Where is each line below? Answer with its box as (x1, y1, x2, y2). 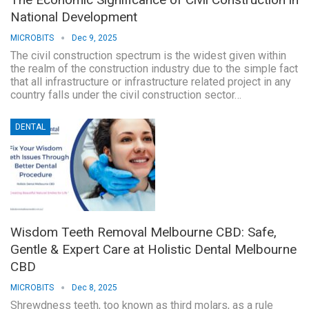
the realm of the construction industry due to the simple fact (10, 61, 298, 75)
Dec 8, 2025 (72, 283, 117, 293)
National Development (10, 8, 137, 25)
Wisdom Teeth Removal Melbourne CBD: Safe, (10, 224, 277, 241)
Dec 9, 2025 (72, 32, 117, 43)
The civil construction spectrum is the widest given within (10, 48, 286, 62)
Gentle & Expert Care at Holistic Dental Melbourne (10, 241, 297, 258)
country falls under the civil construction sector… (10, 88, 241, 101)
